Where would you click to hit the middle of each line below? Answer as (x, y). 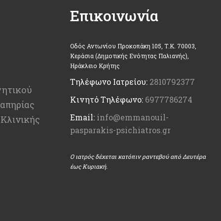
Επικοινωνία (114, 15)
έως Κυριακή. (89, 166)
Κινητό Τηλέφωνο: (108, 99)
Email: (83, 117)
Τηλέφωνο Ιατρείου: (110, 81)
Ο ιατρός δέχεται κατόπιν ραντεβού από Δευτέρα (138, 156)
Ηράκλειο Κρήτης (95, 65)
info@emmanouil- (133, 117)
